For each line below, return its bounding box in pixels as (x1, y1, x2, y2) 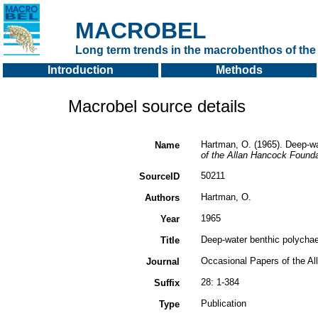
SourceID (139, 171, 180, 182)
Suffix (154, 278, 180, 288)
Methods (215, 64, 263, 76)
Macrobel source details (68, 97, 246, 116)
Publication (201, 298, 246, 309)
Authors (145, 192, 180, 203)
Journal (146, 256, 180, 267)
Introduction (48, 64, 114, 76)
